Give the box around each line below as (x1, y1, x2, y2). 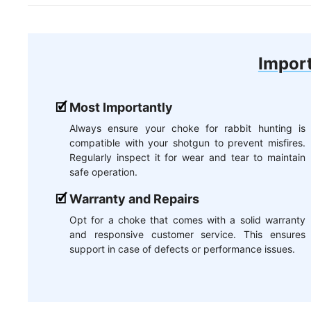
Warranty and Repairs (69, 192, 199, 207)
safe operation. (69, 166, 137, 178)
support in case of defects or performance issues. (69, 243, 295, 255)
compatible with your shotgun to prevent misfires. (69, 137, 305, 149)
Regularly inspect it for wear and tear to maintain (69, 151, 305, 164)
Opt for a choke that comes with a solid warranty (69, 214, 305, 226)
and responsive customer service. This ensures (69, 228, 305, 241)
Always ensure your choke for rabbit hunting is (69, 122, 305, 135)
